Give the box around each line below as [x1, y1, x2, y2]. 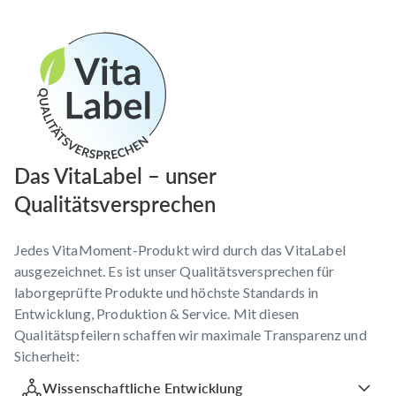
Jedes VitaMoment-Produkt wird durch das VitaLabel [14, 241, 346, 259]
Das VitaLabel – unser [14, 163, 216, 189]
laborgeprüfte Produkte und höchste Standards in [14, 284, 319, 301]
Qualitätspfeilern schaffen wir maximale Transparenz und [14, 326, 367, 344]
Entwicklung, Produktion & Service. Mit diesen [14, 305, 300, 323]
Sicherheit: [14, 347, 80, 365]
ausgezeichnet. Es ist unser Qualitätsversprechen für [14, 263, 335, 280]
